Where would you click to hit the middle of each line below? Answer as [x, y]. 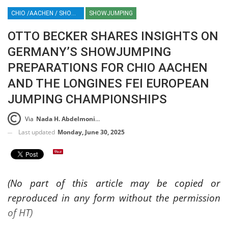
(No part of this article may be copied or [114, 183]
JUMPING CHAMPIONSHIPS [87, 99]
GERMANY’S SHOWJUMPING [89, 52]
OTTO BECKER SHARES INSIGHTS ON [113, 36]
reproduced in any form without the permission [114, 198]
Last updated [37, 132]
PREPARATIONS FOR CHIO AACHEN [108, 67]
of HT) [20, 213]
